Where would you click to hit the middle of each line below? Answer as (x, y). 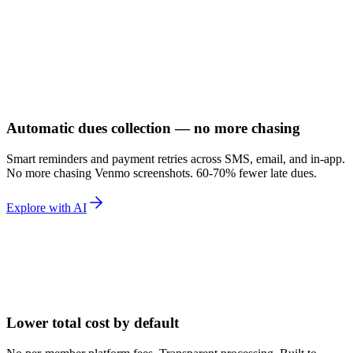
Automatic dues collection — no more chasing (153, 128)
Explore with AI (46, 207)
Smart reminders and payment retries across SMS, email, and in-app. (176, 158)
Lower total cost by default (93, 323)
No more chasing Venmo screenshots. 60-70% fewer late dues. (162, 173)
